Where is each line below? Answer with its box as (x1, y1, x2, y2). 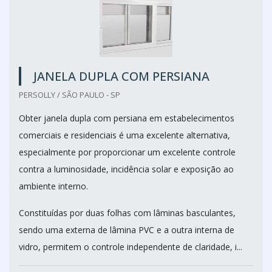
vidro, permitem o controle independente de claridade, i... (19, 241, 242, 253)
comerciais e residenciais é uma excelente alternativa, (19, 129, 230, 141)
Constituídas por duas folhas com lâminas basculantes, (19, 207, 236, 219)
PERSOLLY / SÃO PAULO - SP (19, 89, 120, 100)
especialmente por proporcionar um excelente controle (19, 146, 236, 158)
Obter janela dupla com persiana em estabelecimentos (19, 112, 234, 124)
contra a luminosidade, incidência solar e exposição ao (19, 163, 234, 175)
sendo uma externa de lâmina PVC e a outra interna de (19, 224, 234, 236)
